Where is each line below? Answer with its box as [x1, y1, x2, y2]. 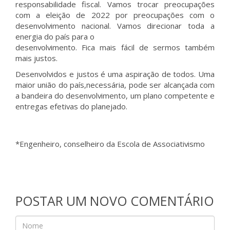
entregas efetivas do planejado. [15, 101, 127, 111]
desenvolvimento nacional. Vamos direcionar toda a [15, 21, 215, 31]
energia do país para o [15, 31, 94, 42]
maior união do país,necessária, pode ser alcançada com [15, 80, 215, 90]
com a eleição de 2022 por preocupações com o [15, 10, 215, 20]
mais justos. [15, 53, 57, 63]
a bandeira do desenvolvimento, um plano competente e [15, 90, 215, 101]
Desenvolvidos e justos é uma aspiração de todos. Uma [15, 69, 215, 79]
